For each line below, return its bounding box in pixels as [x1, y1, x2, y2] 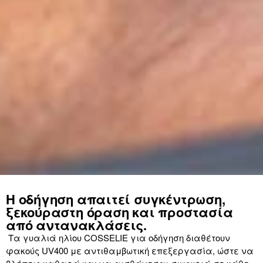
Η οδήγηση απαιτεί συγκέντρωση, [6, 190, 225, 209]
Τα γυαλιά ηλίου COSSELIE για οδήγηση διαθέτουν [6, 231, 230, 244]
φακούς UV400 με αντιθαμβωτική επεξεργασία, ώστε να [6, 244, 254, 257]
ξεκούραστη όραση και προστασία [6, 203, 233, 222]
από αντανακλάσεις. [6, 215, 147, 235]
